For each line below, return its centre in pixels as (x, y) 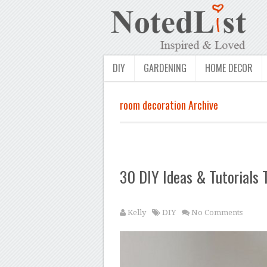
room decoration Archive (169, 105)
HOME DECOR (229, 68)
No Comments (217, 213)
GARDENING (165, 68)
